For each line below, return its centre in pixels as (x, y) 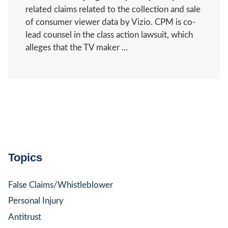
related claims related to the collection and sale (113, 9)
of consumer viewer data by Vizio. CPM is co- (110, 22)
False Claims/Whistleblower (61, 185)
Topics (25, 157)
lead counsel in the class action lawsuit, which (109, 35)
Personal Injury (36, 201)
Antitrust (25, 217)
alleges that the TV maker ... (77, 47)
